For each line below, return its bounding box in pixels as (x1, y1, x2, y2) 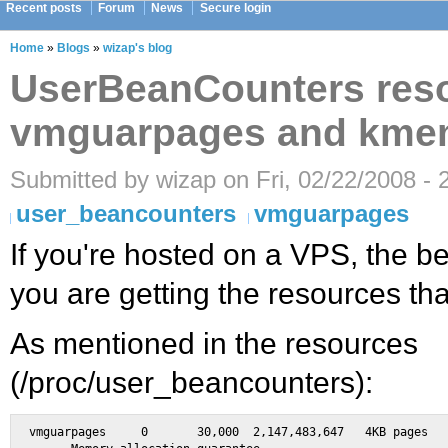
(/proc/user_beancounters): (10, 366, 373, 400)
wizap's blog (103, 41, 172, 55)
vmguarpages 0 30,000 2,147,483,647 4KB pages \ (29, 425, 106, 440)
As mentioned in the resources (10, 327, 418, 361)
